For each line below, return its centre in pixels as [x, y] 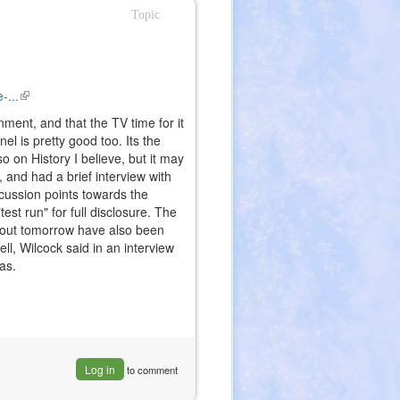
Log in [100, 369]
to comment [150, 370]
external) [44, 131]
